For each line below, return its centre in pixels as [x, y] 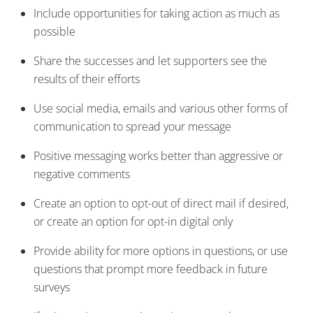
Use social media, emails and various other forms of [161, 109]
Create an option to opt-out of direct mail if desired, [161, 204]
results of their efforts [87, 79]
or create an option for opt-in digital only [133, 222]
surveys [52, 287]
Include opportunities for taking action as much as [156, 14]
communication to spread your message [132, 127]
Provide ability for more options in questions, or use [161, 251]
